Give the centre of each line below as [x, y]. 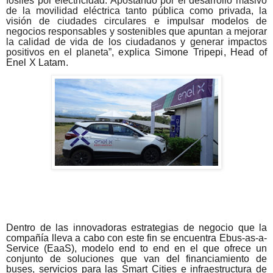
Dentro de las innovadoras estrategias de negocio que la [136, 228]
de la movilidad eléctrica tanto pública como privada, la [136, 11]
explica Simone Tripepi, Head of [193, 52]
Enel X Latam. [37, 63]
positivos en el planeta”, [62, 52]
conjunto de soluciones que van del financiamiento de [136, 259]
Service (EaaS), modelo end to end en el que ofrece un [136, 249]
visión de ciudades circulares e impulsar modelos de [136, 21]
